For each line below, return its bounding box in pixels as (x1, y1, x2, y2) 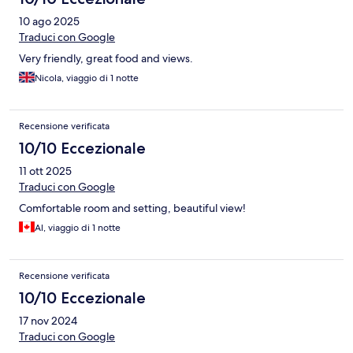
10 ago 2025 (19, 14, 80, 29)
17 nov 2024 (19, 314, 77, 329)
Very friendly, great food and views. (19, 51, 193, 66)
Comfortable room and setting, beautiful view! (19, 201, 246, 216)
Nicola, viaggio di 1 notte (35, 72, 139, 85)
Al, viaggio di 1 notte (35, 221, 121, 235)
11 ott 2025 (19, 164, 72, 179)
